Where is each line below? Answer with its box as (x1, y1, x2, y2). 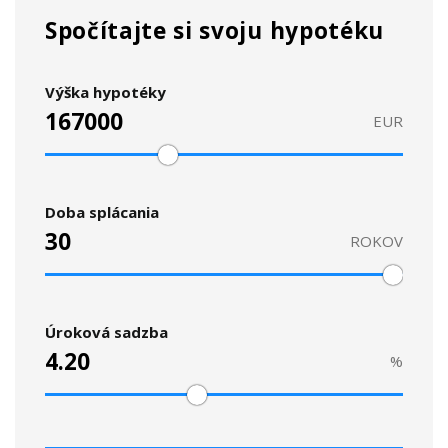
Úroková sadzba (45, 322, 168, 342)
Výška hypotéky (45, 82, 166, 102)
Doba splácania (45, 202, 159, 222)
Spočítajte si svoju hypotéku (45, 15, 384, 46)
